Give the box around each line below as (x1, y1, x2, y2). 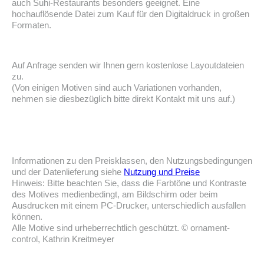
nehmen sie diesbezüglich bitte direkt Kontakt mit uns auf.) (12, 94, 235, 104)
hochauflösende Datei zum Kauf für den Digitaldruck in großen (12, 9, 249, 19)
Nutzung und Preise (124, 167, 200, 177)
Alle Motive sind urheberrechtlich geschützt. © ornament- (12, 223, 230, 233)
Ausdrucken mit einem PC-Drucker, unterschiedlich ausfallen (12, 200, 246, 211)
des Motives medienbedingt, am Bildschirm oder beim (12, 189, 218, 200)
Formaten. (12, 20, 51, 31)
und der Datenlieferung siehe (12, 167, 124, 177)
